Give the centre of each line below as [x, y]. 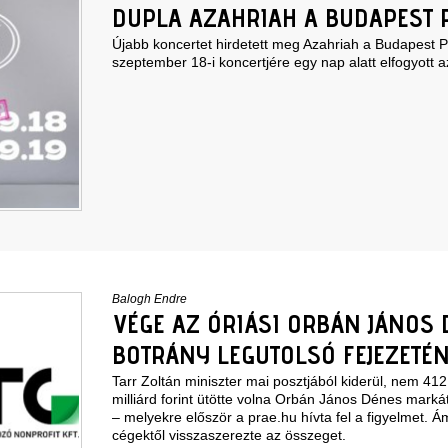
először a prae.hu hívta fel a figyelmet [304, 416]
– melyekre [148, 416]
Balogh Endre [149, 298]
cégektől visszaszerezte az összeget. [228, 434]
